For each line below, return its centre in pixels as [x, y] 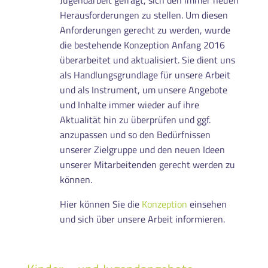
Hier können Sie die [100, 204]
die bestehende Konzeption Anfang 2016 [142, 45]
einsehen [207, 204]
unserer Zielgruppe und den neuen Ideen [142, 149]
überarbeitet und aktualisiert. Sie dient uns [147, 60]
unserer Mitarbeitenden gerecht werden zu [147, 164]
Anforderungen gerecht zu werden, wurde [145, 30]
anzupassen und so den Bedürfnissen [135, 134]
